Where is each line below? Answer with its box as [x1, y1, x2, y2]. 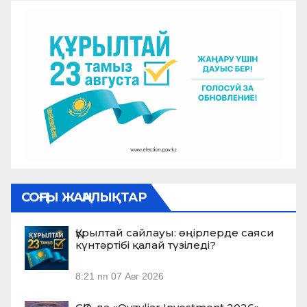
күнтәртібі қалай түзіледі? [75, 238, 216, 252]
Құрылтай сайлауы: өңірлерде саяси [75, 226, 274, 240]
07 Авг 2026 [111, 271, 164, 282]
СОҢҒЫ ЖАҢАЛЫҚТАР [21, 190, 146, 206]
